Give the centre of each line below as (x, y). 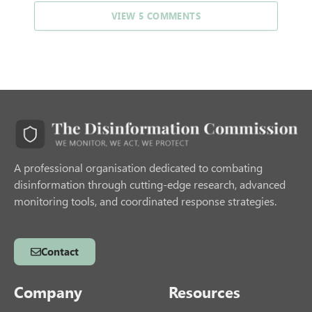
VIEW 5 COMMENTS (156, 15)
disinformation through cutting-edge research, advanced (150, 185)
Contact (60, 252)
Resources (204, 292)
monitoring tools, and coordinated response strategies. (145, 201)
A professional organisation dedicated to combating (138, 168)
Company (48, 292)
